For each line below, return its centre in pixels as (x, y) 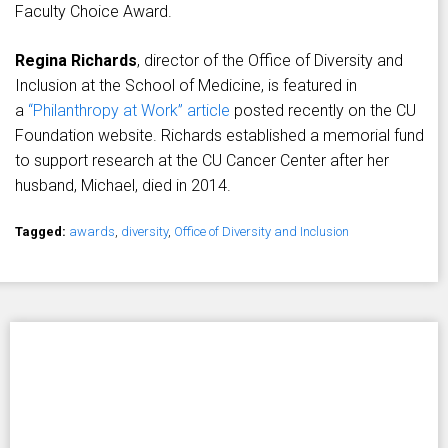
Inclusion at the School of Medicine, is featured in (186, 86)
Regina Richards (76, 61)
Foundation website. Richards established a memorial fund (219, 136)
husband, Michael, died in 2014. (123, 186)
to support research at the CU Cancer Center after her (202, 161)
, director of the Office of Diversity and (270, 61)
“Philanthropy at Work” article (129, 111)
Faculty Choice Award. (93, 12)
